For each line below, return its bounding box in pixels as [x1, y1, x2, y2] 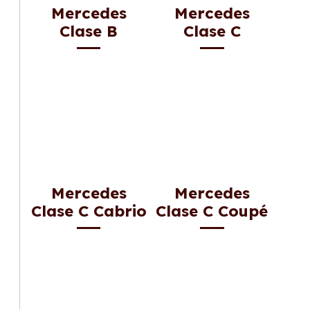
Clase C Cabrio [30, 201, 147, 221]
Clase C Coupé [156, 201, 268, 221]
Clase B [60, 21, 118, 42]
